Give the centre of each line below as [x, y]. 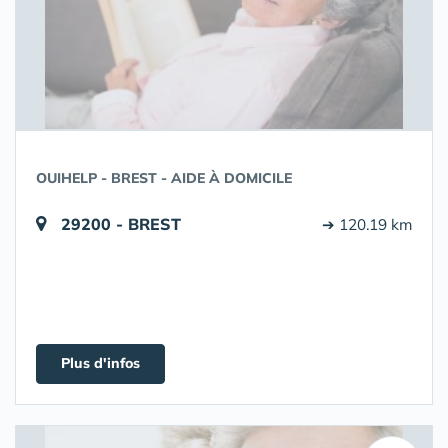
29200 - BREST [121, 224]
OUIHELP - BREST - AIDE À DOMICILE [164, 178]
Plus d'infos [100, 363]
